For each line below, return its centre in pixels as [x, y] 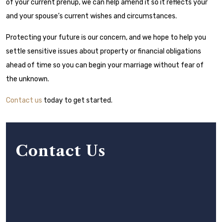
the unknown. [28, 79]
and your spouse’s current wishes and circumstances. [91, 16]
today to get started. [77, 100]
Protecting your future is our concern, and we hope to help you [106, 37]
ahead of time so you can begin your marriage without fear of [105, 65]
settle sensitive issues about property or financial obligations [104, 51]
